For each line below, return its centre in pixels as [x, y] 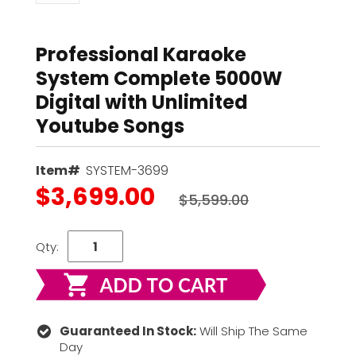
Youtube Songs [110, 126]
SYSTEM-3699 [127, 171]
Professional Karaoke [141, 55]
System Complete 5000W [159, 79]
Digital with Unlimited [142, 103]
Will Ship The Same [252, 331]
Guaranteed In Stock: [128, 331]
